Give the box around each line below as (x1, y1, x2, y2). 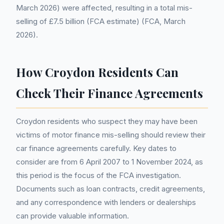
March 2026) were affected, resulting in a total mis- (16, 3, 192, 13)
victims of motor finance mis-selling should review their (16, 130, 205, 140)
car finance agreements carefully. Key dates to (16, 143, 176, 153)
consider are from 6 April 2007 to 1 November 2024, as (16, 157, 203, 167)
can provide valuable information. (16, 211, 129, 221)
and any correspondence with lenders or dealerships (16, 197, 196, 207)
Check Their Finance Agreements (16, 85, 203, 101)
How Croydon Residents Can (16, 64, 178, 80)
